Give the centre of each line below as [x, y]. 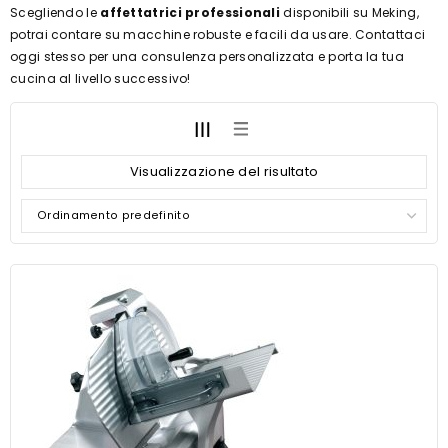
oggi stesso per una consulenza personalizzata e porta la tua [207, 56]
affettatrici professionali [190, 12]
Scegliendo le [55, 12]
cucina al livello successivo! [100, 78]
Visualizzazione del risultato [224, 171]
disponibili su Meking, [349, 12]
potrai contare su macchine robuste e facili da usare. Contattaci [218, 34]
